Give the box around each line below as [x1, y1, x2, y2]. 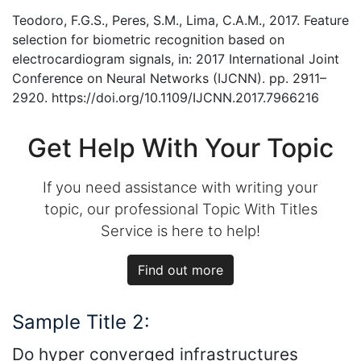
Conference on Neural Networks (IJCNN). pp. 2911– [12, 69, 326, 86]
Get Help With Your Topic [27, 131, 334, 164]
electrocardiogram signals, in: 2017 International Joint [12, 50, 339, 67]
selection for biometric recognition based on [12, 31, 284, 48]
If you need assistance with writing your [43, 177, 318, 196]
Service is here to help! [101, 221, 260, 239]
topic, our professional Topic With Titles [44, 199, 317, 218]
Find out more [138, 261, 223, 278]
